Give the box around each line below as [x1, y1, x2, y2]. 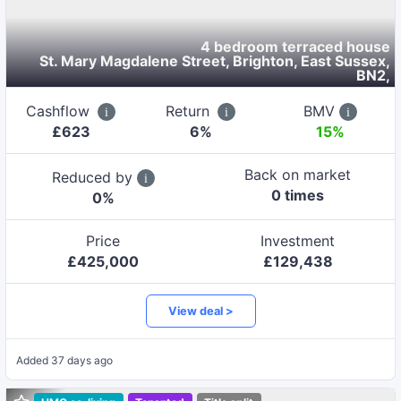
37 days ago [50, 354, 113, 368]
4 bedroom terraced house [200, 37, 391, 55]
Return [166, 101, 214, 120]
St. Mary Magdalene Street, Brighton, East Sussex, [39, 51, 391, 70]
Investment [260, 231, 336, 250]
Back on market [244, 165, 352, 183]
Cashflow [26, 101, 95, 120]
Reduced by [51, 167, 137, 186]
